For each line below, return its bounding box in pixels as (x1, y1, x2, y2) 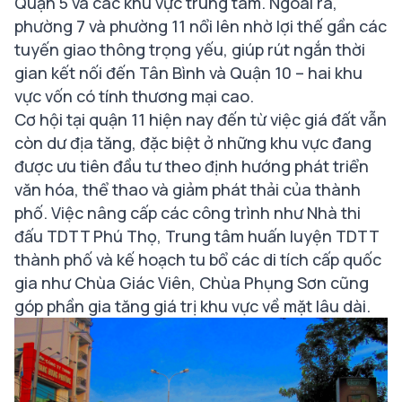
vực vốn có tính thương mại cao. (14, 85, 254, 108)
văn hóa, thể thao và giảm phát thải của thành (14, 179, 361, 201)
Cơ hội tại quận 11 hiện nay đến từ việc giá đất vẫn (14, 109, 387, 131)
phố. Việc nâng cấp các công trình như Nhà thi (14, 202, 361, 224)
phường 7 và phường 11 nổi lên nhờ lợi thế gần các (14, 15, 387, 38)
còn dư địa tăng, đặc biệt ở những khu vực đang (14, 132, 371, 154)
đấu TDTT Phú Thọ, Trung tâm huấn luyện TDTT (14, 225, 379, 248)
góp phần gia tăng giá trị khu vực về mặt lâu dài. (14, 295, 371, 318)
